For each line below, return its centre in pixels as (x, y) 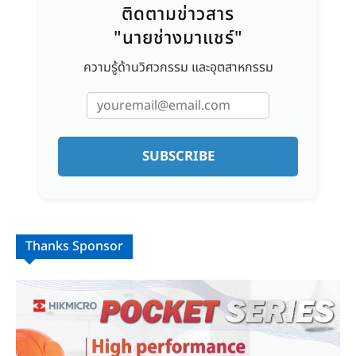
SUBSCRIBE (178, 157)
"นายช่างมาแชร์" (178, 39)
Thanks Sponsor (74, 247)
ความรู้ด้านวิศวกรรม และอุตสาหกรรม (178, 68)
